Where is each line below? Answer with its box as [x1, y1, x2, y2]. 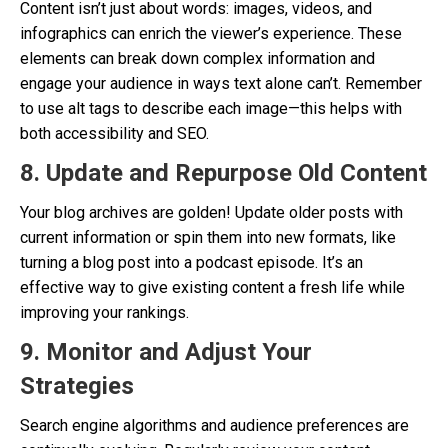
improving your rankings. [20, 303, 189, 322]
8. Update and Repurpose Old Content [20, 159, 427, 187]
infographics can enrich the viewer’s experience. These [20, 24, 402, 43]
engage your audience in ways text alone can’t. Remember [20, 74, 422, 93]
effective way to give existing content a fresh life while [20, 278, 405, 297]
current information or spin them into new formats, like [20, 228, 396, 247]
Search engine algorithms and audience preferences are [20, 416, 409, 435]
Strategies [20, 372, 134, 400]
